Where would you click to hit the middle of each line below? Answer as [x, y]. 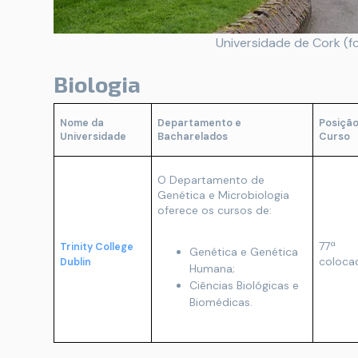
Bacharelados [193, 136]
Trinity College [97, 247]
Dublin [76, 262]
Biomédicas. [221, 302]
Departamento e [199, 123]
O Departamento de [211, 179]
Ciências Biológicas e [244, 285]
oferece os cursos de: [215, 210]
